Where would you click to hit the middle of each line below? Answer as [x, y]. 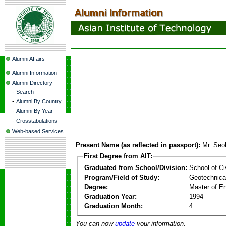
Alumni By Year [35, 111]
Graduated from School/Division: [136, 167]
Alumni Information [35, 73]
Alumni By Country [39, 101]
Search [25, 92]
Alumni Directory [32, 83]
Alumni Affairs [29, 59]
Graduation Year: [110, 196]
